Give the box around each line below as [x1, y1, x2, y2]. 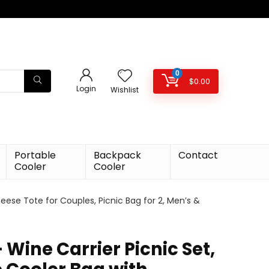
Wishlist [110, 84, 139, 95]
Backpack [94, 148, 142, 162]
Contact [178, 148, 219, 162]
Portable [14, 148, 56, 162]
